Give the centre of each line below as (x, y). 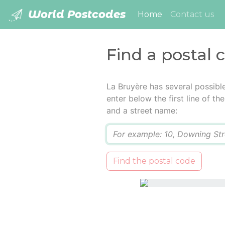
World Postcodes (75, 14)
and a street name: (142, 111)
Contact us (192, 15)
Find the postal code (154, 161)
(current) (180, 14)
